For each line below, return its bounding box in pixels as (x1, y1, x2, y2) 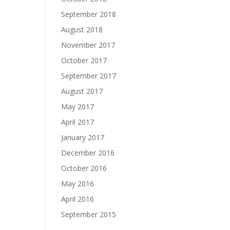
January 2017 (61, 132, 105, 142)
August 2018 (61, 25, 103, 34)
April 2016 (61, 194, 94, 204)
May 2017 (61, 102, 94, 111)
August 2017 (61, 86, 103, 96)
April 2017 (61, 117, 94, 127)
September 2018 (61, 9, 117, 19)
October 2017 (61, 55, 107, 65)
